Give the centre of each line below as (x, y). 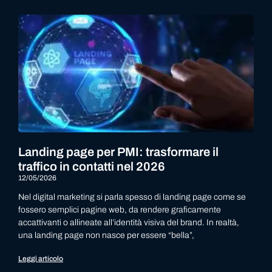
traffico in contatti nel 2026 (92, 166)
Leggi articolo (41, 259)
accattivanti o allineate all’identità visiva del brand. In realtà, (129, 223)
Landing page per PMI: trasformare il (118, 152)
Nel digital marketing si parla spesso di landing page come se (132, 197)
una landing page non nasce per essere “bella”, (106, 235)
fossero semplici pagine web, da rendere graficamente (120, 210)
